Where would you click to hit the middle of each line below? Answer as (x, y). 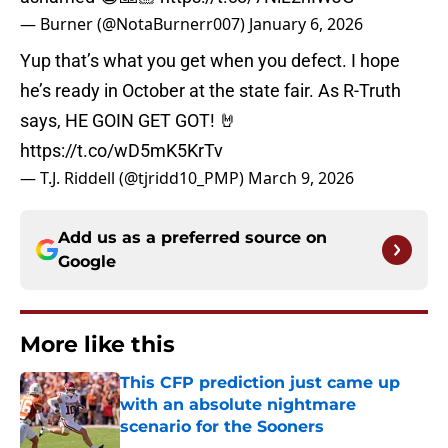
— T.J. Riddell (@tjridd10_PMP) (134, 178)
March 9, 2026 (301, 178)
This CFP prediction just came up (260, 383)
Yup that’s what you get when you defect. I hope (210, 61)
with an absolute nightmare (238, 405)
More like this (97, 345)
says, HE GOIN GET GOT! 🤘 (128, 121)
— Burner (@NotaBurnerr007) (134, 24)
